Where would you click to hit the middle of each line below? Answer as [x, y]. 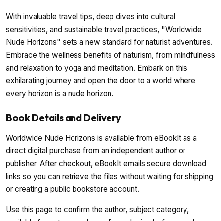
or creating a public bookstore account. [73, 189]
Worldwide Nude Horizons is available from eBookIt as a [101, 138]
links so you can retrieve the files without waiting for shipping [110, 177]
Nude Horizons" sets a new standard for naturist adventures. [109, 42]
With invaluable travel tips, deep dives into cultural [91, 17]
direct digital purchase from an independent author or [96, 151]
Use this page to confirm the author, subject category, [97, 209]
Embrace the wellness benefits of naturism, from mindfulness [110, 55]
